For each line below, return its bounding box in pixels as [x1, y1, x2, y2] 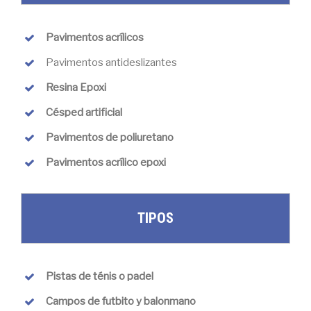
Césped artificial [46, 106, 122, 119]
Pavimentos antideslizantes [46, 56, 177, 69]
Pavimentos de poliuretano [46, 131, 174, 144]
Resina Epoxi [46, 81, 106, 94]
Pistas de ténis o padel [46, 269, 153, 283]
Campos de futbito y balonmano [46, 294, 196, 308]
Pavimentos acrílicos [46, 31, 144, 44]
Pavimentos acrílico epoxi [46, 155, 166, 169]
